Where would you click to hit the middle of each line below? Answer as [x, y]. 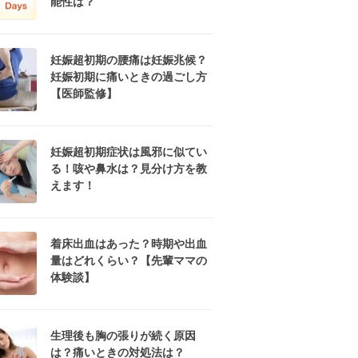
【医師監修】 [84, 93]
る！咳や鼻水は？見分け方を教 [129, 169]
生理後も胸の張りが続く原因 [123, 336]
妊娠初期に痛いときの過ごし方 [129, 77]
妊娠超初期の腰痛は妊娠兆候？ [129, 60]
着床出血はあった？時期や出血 [129, 244]
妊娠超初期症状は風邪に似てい [129, 152]
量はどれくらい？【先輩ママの [129, 261]
